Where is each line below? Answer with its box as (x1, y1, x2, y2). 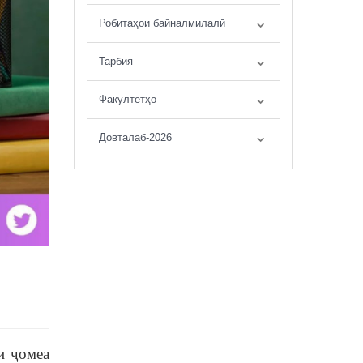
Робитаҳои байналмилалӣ (99, 17, 225, 29)
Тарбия (99, 55, 133, 67)
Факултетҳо (99, 93, 156, 105)
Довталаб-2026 (99, 131, 172, 143)
